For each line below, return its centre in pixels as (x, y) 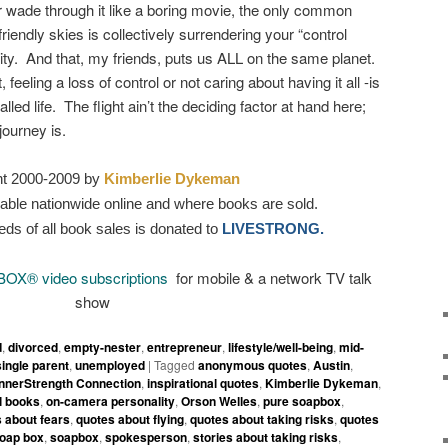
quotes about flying (130, 419)
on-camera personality (110, 401)
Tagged (174, 365)
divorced (33, 347)
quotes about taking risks (262, 419)
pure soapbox (302, 401)
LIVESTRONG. (273, 229)
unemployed (110, 365)
